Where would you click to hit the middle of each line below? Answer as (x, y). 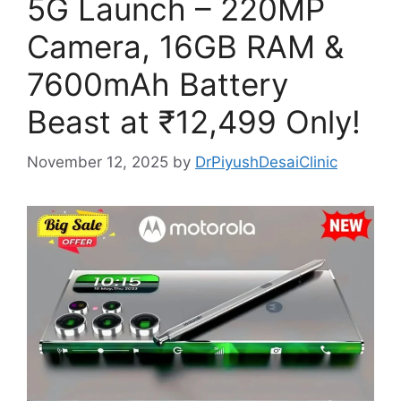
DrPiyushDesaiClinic (266, 162)
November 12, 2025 (98, 162)
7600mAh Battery (158, 85)
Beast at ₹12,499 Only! (194, 122)
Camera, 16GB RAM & (185, 47)
